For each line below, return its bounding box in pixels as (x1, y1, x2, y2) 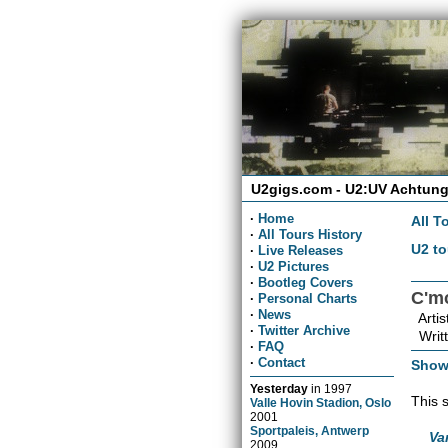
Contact (258, 354, 306, 370)
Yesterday (250, 381, 309, 395)
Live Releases (258, 242, 344, 258)
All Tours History (258, 226, 363, 242)
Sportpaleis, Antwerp (250, 423, 370, 437)
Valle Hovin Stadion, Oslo (250, 395, 392, 409)
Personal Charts (258, 290, 358, 306)
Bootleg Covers (258, 274, 354, 290)
